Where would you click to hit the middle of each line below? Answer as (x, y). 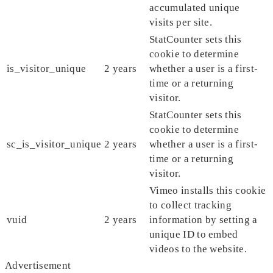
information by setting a (204, 220)
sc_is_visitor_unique (54, 144)
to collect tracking (191, 205)
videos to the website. (198, 249)
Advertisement (38, 266)
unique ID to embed (194, 235)
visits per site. (181, 23)
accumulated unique (195, 8)
